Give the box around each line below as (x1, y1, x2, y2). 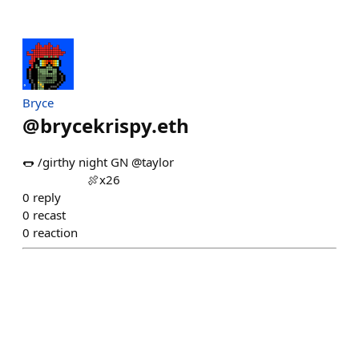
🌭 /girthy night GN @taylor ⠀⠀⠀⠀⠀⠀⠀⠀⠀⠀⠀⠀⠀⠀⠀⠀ (22, 154, 318, 170)
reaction (33, 224, 78, 240)
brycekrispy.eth (40, 112, 189, 139)
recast (33, 207, 66, 223)
